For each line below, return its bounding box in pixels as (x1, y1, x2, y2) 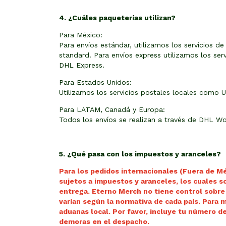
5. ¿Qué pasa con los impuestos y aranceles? (59, 150, 221, 158)
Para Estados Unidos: (59, 78, 132, 86)
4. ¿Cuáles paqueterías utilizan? (59, 14, 176, 22)
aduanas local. (59, 207, 112, 215)
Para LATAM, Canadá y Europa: (59, 105, 165, 114)
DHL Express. (59, 61, 104, 69)
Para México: (59, 31, 102, 39)
